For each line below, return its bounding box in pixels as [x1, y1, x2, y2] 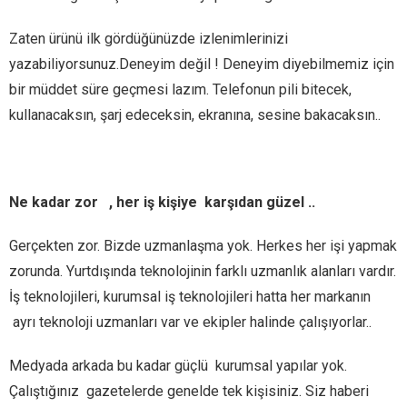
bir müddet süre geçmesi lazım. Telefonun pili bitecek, [9, 81, 352, 98]
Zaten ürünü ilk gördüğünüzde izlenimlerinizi [9, 30, 288, 47]
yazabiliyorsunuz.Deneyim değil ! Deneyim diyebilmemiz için [9, 55, 394, 73]
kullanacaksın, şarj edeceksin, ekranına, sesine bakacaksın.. [9, 106, 381, 124]
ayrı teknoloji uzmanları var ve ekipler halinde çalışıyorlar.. [9, 313, 372, 331]
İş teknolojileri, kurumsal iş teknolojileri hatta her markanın [9, 288, 371, 305]
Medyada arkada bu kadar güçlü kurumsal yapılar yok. [9, 357, 347, 374]
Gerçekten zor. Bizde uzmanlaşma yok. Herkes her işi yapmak [9, 237, 397, 254]
